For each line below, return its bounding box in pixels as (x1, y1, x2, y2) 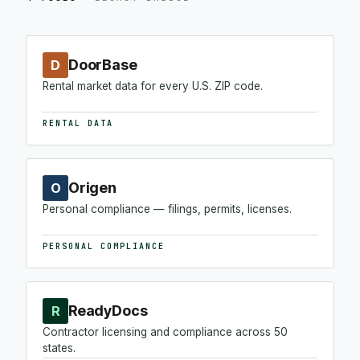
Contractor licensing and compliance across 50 (43, 325, 288, 338)
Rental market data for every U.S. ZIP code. (43, 80, 263, 92)
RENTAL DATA (43, 118, 113, 129)
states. (43, 342, 76, 354)
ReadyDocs (68, 302, 148, 319)
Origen (68, 179, 117, 196)
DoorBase (68, 56, 137, 73)
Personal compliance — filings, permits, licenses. (43, 202, 292, 215)
